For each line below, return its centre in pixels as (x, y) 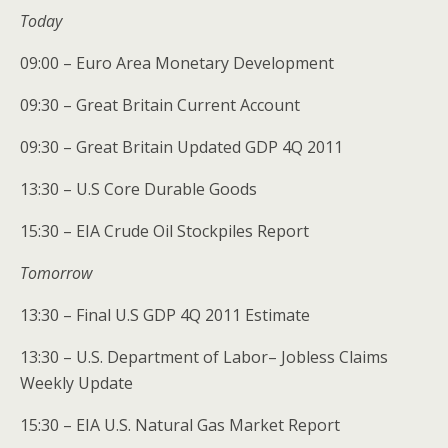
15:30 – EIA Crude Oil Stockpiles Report (164, 230)
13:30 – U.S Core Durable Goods (138, 188)
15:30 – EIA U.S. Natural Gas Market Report (180, 424)
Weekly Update (76, 382)
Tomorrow (56, 272)
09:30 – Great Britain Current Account (160, 104)
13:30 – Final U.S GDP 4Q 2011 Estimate (165, 314)
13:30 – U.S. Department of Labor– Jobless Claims (204, 356)
